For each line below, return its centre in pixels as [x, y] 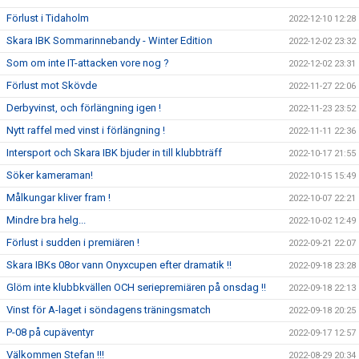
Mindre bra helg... [46, 220]
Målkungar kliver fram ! [58, 198]
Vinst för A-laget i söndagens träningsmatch [109, 310]
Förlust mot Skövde [52, 85]
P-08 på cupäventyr [50, 332]
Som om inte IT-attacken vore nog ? [88, 63]
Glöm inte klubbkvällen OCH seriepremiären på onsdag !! [136, 287]
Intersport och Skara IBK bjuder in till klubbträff [114, 153]
